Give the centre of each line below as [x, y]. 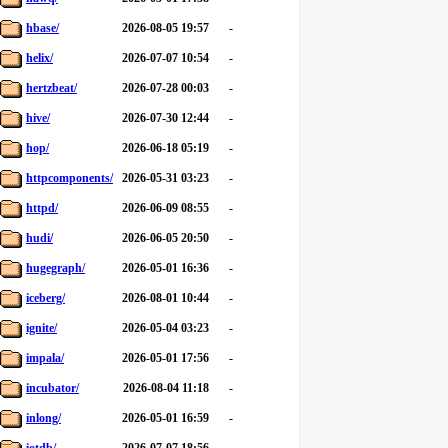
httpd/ [42, 208]
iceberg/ [45, 298]
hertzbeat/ [51, 88]
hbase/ [42, 28]
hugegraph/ [55, 268]
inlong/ [43, 418]
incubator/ [52, 388]
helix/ [39, 58]
